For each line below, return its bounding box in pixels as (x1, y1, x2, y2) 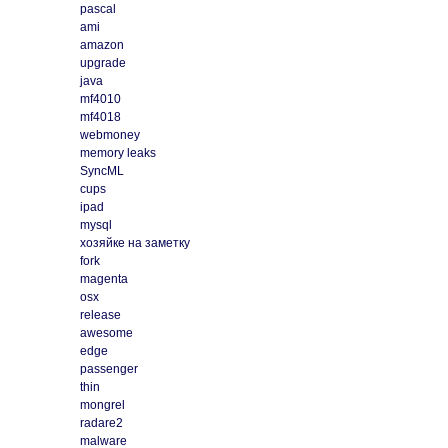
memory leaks (79, 146, 156, 161)
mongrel (79, 398, 125, 413)
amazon (79, 38, 124, 53)
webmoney (79, 128, 140, 143)
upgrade (79, 56, 126, 71)
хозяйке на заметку (79, 236, 190, 251)
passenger (79, 362, 138, 377)
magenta (79, 272, 128, 287)
